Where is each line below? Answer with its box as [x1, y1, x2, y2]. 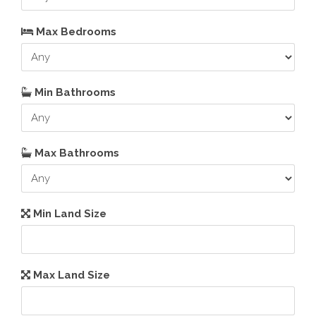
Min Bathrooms [32, 86, 116, 99]
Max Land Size [30, 269, 110, 281]
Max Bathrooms [32, 147, 119, 159]
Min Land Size [30, 207, 107, 220]
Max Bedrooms [33, 25, 116, 38]
